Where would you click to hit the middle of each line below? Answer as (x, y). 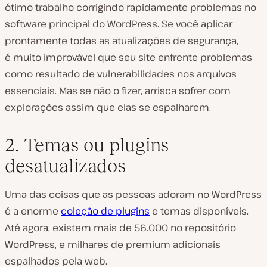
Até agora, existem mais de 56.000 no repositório (120, 228)
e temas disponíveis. (199, 211)
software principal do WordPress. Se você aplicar (119, 24)
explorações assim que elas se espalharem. (108, 107)
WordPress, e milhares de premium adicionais (113, 244)
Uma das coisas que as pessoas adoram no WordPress (133, 194)
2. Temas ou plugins (87, 145)
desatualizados (65, 166)
